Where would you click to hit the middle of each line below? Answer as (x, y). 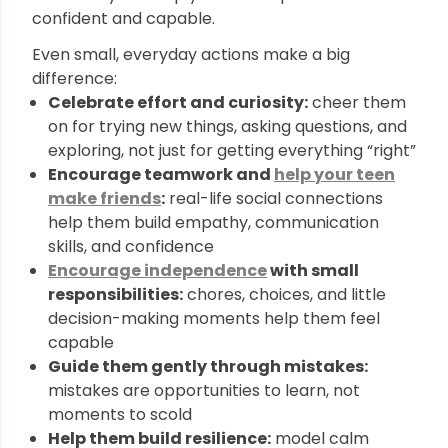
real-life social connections (274, 198)
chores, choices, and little (284, 294)
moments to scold (120, 414)
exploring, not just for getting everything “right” (232, 150)
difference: (74, 78)
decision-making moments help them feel (214, 318)
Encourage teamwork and (161, 174)
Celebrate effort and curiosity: (178, 102)
